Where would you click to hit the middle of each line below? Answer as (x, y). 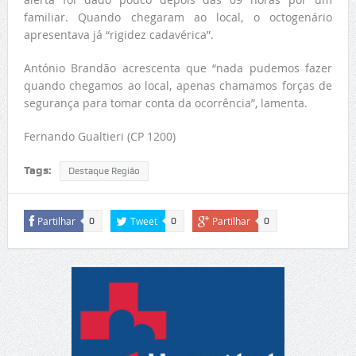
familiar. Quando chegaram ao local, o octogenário (178, 17)
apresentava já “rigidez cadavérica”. (118, 35)
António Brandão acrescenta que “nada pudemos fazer (178, 68)
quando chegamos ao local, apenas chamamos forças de (178, 86)
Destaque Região (104, 171)
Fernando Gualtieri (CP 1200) (99, 137)
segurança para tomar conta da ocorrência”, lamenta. (165, 103)
